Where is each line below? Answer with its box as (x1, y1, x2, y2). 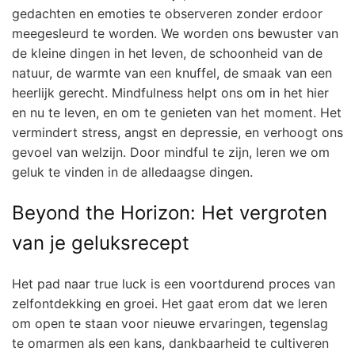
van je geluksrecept (12, 231, 189, 255)
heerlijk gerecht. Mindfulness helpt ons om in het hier (12, 85, 329, 101)
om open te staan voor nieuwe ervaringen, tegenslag (12, 315, 328, 332)
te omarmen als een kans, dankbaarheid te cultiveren (12, 335, 329, 352)
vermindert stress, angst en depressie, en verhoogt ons (12, 124, 343, 141)
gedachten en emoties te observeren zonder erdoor (12, 6, 323, 22)
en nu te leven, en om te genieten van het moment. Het (12, 105, 342, 121)
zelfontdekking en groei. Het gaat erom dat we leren (12, 296, 327, 312)
